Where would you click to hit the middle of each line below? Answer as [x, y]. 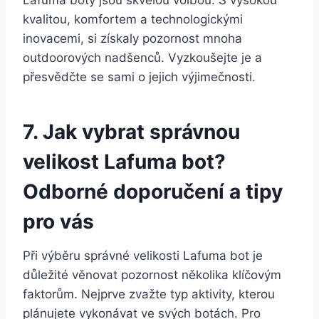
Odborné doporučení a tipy [153, 191]
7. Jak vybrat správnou [131, 131]
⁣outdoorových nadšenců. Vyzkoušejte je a [142, 57]
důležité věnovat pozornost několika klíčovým [152, 274]
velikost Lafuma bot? [124, 161]
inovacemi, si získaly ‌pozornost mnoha [132, 38]
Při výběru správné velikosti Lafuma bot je [143, 255]
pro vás [58, 221]
